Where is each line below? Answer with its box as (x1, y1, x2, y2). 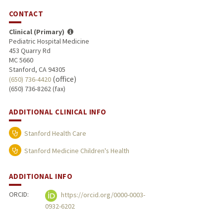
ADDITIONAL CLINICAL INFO (8, 107, 107, 116)
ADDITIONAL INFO (8, 171, 73, 181)
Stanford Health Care (24, 128, 86, 138)
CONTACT (8, 8, 44, 18)
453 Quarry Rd (8, 46, 51, 55)
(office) (51, 73, 76, 84)
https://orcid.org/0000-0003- (59, 190, 146, 200)
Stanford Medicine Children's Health (24, 146, 129, 155)
